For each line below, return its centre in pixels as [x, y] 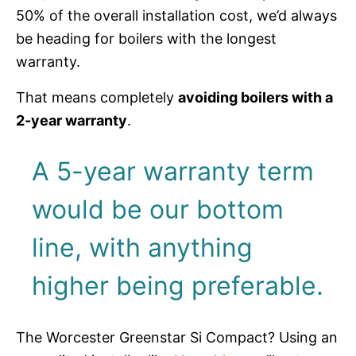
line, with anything [143, 247]
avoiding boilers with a [255, 97]
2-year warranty [72, 120]
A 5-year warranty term [173, 171]
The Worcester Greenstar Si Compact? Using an [177, 338]
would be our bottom [158, 209]
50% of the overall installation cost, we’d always [176, 15]
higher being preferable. [178, 285]
